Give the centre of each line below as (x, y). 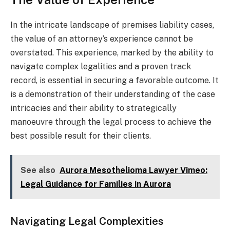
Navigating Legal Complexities (87, 221)
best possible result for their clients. (81, 136)
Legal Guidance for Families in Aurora (96, 184)
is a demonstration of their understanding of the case (113, 94)
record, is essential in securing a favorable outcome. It (114, 80)
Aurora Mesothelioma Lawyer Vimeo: (133, 170)
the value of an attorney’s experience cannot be (102, 39)
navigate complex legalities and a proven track (101, 66)
